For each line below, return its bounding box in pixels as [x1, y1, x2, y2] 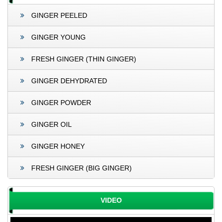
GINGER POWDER [29, 98, 91, 107]
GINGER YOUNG [29, 33, 86, 41]
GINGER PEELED [29, 11, 87, 19]
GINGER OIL [29, 120, 72, 128]
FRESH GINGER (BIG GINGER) [29, 164, 132, 172]
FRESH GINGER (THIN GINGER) [29, 55, 136, 63]
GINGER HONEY [29, 142, 85, 150]
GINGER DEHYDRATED [29, 76, 107, 85]
